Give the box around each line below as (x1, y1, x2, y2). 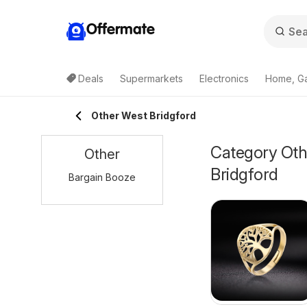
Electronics (199, 73, 249, 84)
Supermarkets (120, 73, 183, 84)
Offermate (86, 22, 155, 38)
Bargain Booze (69, 171, 136, 183)
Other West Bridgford (91, 110, 196, 121)
